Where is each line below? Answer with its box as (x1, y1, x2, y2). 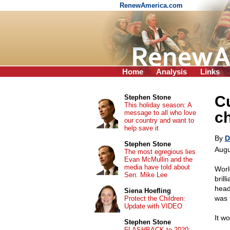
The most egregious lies (124, 148, 196, 156)
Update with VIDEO (124, 202, 182, 210)
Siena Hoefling (124, 187, 171, 195)
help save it (124, 124, 159, 132)
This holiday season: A (124, 101, 191, 109)
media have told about (124, 163, 190, 171)
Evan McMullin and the (124, 156, 193, 163)
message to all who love (124, 109, 196, 117)
